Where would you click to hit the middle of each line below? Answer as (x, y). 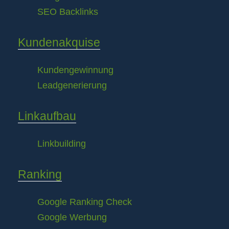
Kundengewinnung (75, 70)
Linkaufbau (47, 116)
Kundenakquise (59, 43)
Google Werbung (72, 217)
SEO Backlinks (68, 12)
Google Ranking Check (85, 202)
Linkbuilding (62, 144)
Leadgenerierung (72, 86)
